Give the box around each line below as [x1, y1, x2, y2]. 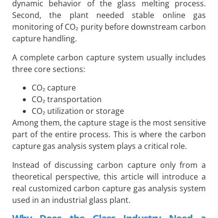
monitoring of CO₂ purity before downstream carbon [12, 21, 206, 33]
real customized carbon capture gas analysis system [12, 182, 206, 194]
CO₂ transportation [32, 94, 102, 105]
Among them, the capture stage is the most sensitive [12, 117, 206, 128]
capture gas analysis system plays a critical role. [12, 141, 187, 152]
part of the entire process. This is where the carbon [12, 129, 206, 140]
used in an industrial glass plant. [12, 194, 130, 205]
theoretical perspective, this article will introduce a [12, 171, 206, 182]
